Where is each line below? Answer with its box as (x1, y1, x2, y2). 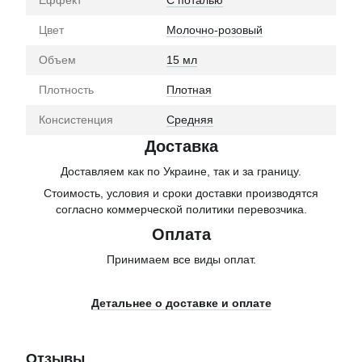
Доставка (144, 137, 218, 156)
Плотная (166, 83, 212, 97)
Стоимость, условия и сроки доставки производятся (44, 187, 318, 200)
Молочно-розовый (166, 23, 263, 37)
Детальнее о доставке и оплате (90, 297, 271, 310)
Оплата (151, 225, 211, 244)
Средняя (166, 113, 213, 127)
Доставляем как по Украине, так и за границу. (61, 165, 301, 179)
